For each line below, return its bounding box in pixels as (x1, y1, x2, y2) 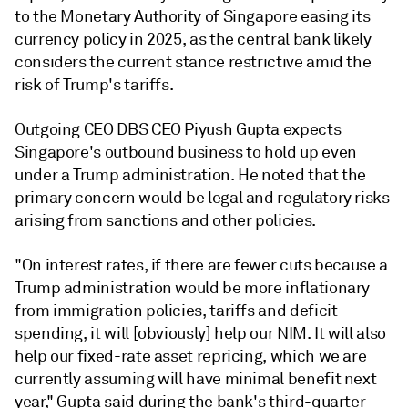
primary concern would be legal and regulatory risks (15, 188, 390, 208)
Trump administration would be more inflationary (15, 278, 371, 298)
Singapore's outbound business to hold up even (15, 142, 357, 162)
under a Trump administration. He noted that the (15, 165, 367, 185)
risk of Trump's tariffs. (15, 75, 174, 95)
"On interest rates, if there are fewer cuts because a (15, 255, 388, 275)
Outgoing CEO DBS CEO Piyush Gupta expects (15, 119, 342, 139)
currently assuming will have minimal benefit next (15, 369, 377, 389)
